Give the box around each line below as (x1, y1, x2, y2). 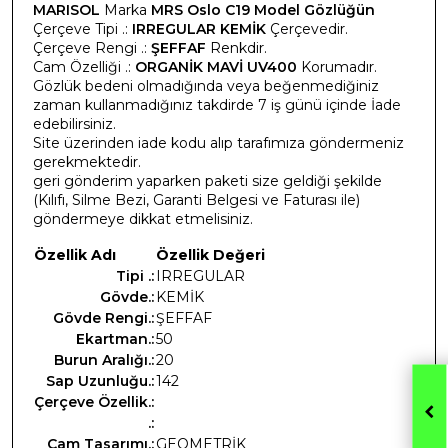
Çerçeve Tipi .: (33, 20, 132, 39)
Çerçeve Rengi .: (33, 39, 151, 58)
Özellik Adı (34, 246, 116, 265)
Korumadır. (301, 58, 377, 77)
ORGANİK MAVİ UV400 (135, 58, 301, 77)
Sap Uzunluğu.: (46, 372, 154, 391)
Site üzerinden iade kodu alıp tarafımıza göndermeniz (33, 134, 404, 153)
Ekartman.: (76, 330, 154, 349)
